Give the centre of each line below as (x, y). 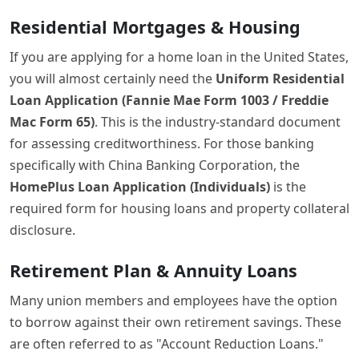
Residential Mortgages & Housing (155, 26)
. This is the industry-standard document (218, 121)
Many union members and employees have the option (173, 300)
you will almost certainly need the (113, 78)
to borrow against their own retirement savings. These (175, 322)
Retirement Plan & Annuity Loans (153, 270)
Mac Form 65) (52, 121)
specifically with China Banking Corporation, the (155, 165)
